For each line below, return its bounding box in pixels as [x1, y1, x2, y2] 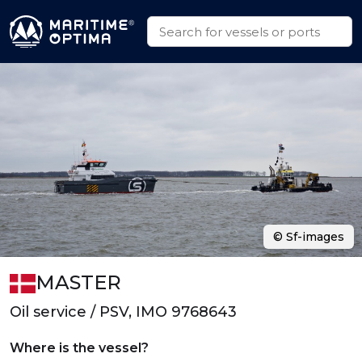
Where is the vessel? [10, 340, 149, 356]
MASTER [36, 271, 121, 294]
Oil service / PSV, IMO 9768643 [10, 303, 237, 321]
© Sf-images [273, 229, 344, 244]
